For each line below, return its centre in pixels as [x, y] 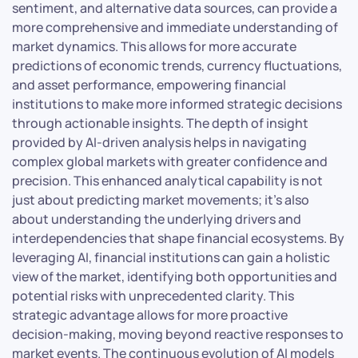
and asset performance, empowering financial [149, 84]
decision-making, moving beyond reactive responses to [178, 334]
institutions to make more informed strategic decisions [177, 103]
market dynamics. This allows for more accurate [154, 46]
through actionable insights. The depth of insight [160, 123]
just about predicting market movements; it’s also [161, 199]
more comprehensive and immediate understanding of [175, 27]
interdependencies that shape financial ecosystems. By [178, 238]
